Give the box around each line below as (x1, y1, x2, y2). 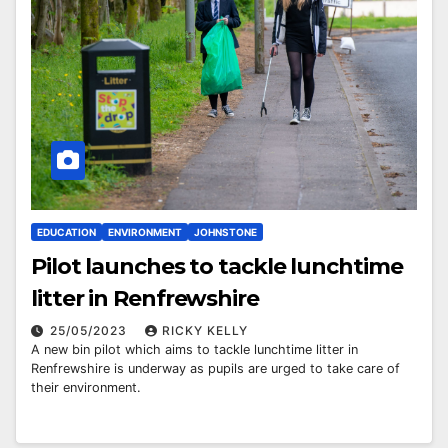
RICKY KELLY (162, 322, 248, 338)
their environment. (31, 379, 141, 395)
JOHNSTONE (194, 225, 257, 238)
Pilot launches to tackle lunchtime (31, 252, 403, 280)
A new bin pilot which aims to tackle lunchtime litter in (31, 341, 358, 357)
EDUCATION (37, 225, 96, 238)
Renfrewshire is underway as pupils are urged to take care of (31, 360, 400, 376)
